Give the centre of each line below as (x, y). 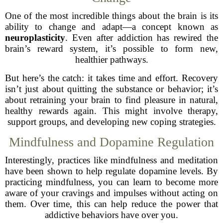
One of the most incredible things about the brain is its (111, 16)
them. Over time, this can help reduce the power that (111, 204)
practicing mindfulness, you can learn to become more (111, 182)
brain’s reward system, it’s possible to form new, (111, 49)
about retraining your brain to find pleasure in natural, (111, 100)
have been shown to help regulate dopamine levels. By (111, 171)
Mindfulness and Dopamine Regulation (111, 142)
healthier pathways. (111, 59)
